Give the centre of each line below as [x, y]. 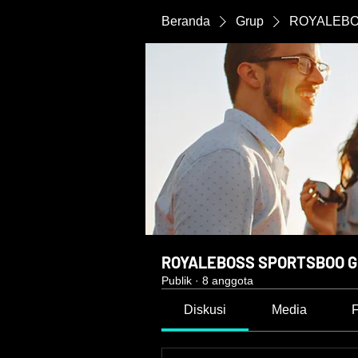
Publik [177, 280]
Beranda [186, 21]
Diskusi [205, 310]
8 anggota [228, 280]
